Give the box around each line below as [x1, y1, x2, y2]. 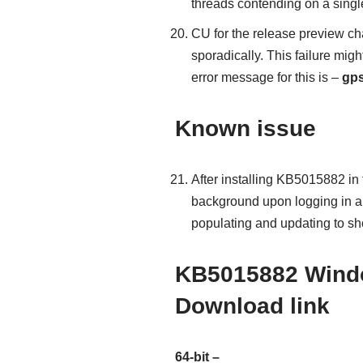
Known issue [174, 116, 316, 141]
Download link [174, 293, 330, 318]
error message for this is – [190, 70, 342, 84]
